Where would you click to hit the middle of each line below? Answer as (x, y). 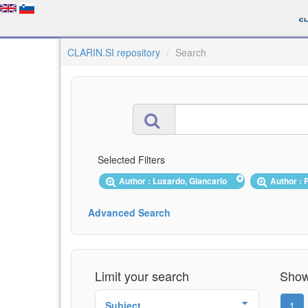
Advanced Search (129, 212)
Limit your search (142, 275)
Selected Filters (131, 159)
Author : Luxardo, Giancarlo (175, 181)
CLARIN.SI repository (114, 52)
